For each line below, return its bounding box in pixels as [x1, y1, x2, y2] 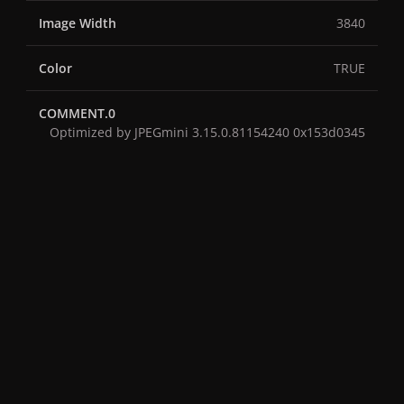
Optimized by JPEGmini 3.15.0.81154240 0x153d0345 [50, 124, 365, 142]
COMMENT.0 [39, 105, 115, 123]
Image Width [39, 14, 116, 32]
